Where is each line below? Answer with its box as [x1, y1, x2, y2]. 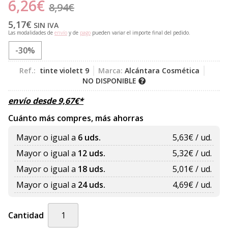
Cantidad [8, 210, 44, 221]
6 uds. [78, 132, 101, 144]
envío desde [8, 95, 58, 107]
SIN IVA [34, 20, 59, 31]
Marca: [98, 66, 123, 76]
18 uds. [78, 163, 105, 175]
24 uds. [78, 179, 105, 191]
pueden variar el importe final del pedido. [91, 29, 190, 37]
